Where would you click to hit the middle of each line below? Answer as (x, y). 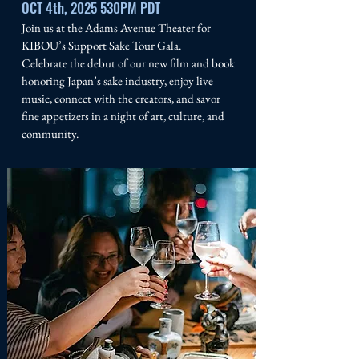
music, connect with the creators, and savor (121, 98)
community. (50, 133)
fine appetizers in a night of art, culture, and (123, 116)
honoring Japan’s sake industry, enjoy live (117, 81)
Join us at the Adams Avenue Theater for (116, 28)
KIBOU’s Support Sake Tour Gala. (101, 45)
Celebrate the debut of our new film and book (128, 63)
